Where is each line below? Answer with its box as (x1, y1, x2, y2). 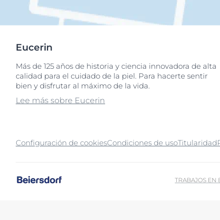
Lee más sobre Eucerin (16, 95, 105, 105)
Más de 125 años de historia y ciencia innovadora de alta (16, 61, 217, 71)
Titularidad (178, 137, 217, 147)
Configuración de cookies (16, 137, 107, 147)
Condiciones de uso (107, 137, 178, 147)
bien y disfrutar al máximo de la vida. (16, 81, 150, 90)
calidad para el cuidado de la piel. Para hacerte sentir (16, 71, 208, 81)
